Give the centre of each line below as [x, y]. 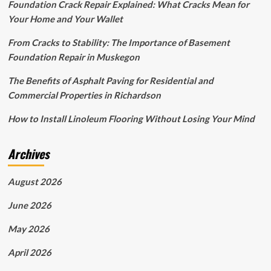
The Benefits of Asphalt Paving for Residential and [110, 81]
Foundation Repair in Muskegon [73, 57]
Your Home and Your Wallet [65, 19]
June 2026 [29, 205]
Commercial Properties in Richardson [84, 95]
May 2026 [28, 229]
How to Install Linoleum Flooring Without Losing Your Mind [131, 119]
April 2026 [29, 253]
